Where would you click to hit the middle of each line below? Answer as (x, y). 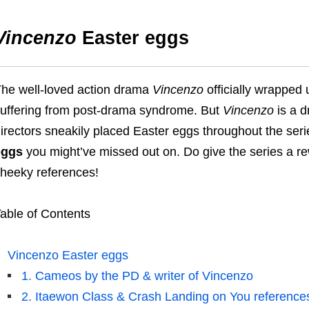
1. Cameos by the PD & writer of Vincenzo (137, 276)
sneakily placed (89, 131)
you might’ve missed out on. (103, 152)
